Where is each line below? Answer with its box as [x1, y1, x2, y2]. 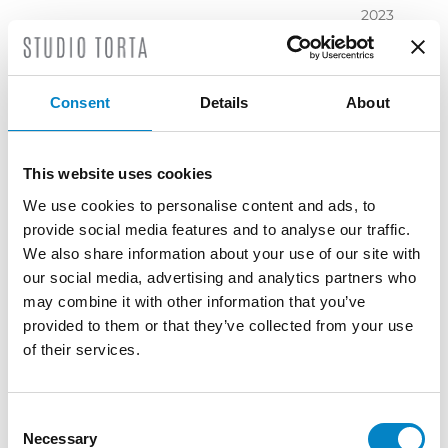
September [360, 131, 439, 150]
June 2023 [360, 206, 431, 225]
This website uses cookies [23, 165, 213, 182]
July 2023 [360, 181, 426, 200]
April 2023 [360, 256, 431, 275]
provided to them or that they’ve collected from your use [23, 316, 413, 334]
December [360, 381, 435, 400]
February [360, 331, 424, 350]
